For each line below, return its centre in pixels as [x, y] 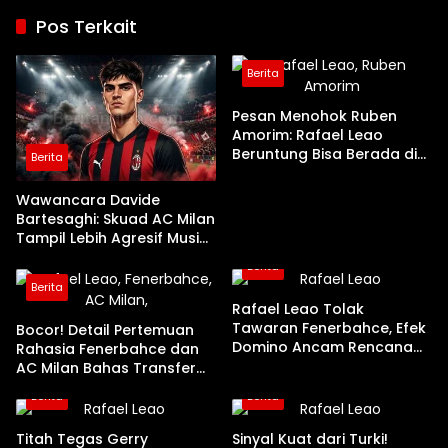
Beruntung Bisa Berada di [324, 154]
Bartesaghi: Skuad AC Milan [115, 218]
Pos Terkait [86, 26]
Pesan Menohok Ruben [314, 116]
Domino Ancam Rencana [322, 346]
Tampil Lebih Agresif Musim [114, 237]
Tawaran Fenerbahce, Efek [329, 327]
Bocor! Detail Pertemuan [105, 329]
